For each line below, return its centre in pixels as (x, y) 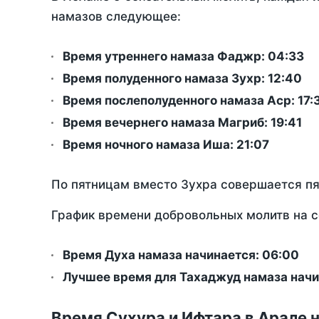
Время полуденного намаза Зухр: (165, 79)
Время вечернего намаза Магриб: (167, 123)
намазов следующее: (116, 17)
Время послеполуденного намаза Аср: (180, 101)
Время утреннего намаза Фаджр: (165, 57)
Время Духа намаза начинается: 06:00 (181, 255)
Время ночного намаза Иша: (150, 145)
